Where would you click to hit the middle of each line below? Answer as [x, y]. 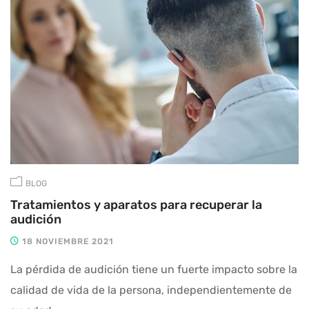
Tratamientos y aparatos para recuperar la [136, 205]
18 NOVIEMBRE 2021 [67, 241]
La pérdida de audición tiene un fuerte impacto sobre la [154, 269]
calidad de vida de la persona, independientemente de [151, 290]
